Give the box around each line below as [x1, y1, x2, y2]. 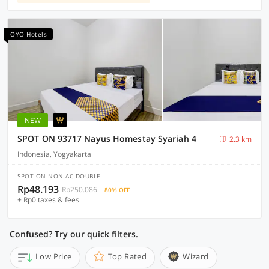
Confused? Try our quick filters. [10, 228, 138, 240]
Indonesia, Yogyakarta [17, 149, 91, 159]
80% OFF [104, 186, 130, 194]
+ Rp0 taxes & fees [17, 195, 79, 205]
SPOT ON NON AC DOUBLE [17, 172, 101, 180]
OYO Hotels [10, 30, 47, 38]
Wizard [183, 251, 209, 262]
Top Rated [107, 251, 147, 262]
